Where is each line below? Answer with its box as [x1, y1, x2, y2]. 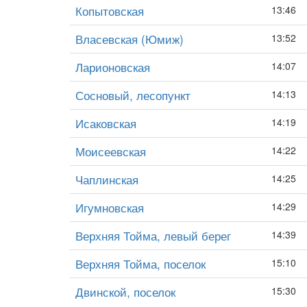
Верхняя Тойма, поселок [75, 255, 206, 272]
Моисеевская [75, 143, 146, 160]
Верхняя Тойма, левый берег [75, 227, 231, 244]
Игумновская [75, 199, 144, 216]
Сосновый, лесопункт [75, 86, 191, 103]
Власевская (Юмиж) [75, 30, 184, 47]
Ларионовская [75, 58, 150, 75]
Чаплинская [75, 171, 138, 188]
